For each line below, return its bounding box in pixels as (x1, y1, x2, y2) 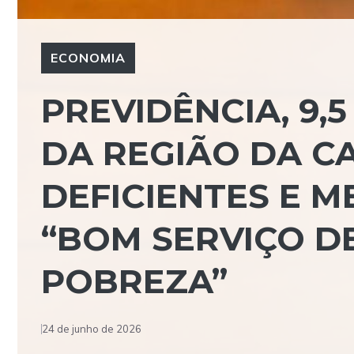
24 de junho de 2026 (42, 322, 141, 336)
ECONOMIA (51, 50, 126, 66)
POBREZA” (41, 261, 228, 303)
